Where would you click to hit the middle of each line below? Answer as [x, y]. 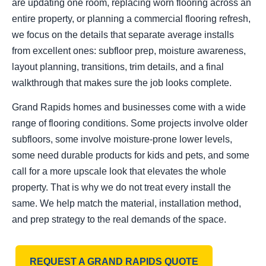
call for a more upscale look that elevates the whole [119, 171]
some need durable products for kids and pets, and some [131, 155]
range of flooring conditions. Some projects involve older [130, 123]
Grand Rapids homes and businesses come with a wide [129, 107]
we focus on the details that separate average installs [123, 34]
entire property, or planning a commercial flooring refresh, [131, 18]
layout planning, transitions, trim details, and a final [118, 66]
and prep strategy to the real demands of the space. [119, 219]
